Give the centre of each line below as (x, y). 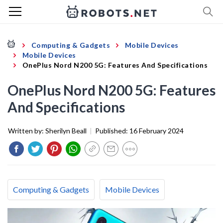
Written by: (27, 131)
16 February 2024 (157, 131)
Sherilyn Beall (66, 131)
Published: (112, 131)
